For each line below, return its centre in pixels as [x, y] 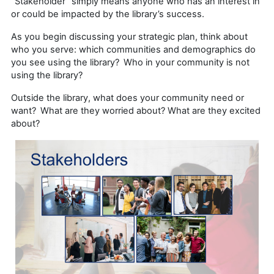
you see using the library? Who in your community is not [130, 62]
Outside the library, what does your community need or [128, 98]
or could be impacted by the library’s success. [109, 14]
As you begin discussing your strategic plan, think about [129, 36]
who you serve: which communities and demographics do [133, 49]
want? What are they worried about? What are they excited [136, 110]
